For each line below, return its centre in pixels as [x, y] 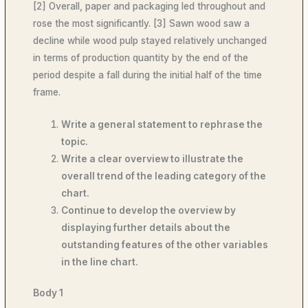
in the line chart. [101, 262]
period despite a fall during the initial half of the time [148, 75]
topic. [75, 141]
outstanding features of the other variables [165, 244]
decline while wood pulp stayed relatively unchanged [150, 40]
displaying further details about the [146, 227]
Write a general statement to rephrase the [162, 124]
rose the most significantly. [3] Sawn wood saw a [142, 23]
